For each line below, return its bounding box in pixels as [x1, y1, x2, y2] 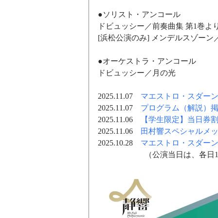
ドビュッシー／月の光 [98, 69, 176, 77]
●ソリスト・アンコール [98, 11, 181, 19]
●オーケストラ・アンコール [98, 57, 196, 66]
